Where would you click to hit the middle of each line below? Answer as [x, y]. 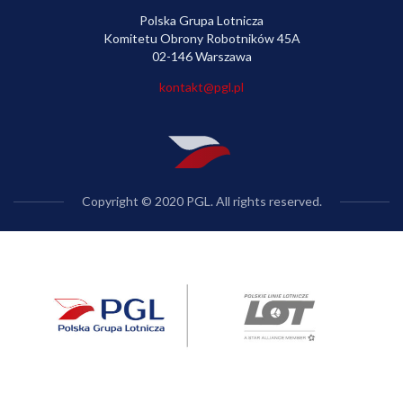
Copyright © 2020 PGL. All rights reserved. [201, 201]
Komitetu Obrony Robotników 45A [201, 38]
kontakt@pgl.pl [201, 86]
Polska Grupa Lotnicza [201, 20]
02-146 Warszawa [201, 56]
